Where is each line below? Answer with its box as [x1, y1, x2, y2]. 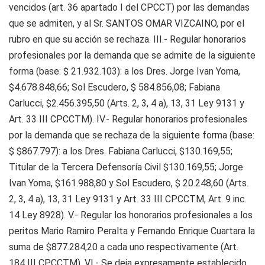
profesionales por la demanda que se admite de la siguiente [9, 50, 256, 61]
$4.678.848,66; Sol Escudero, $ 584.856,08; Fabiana [9, 82, 220, 93]
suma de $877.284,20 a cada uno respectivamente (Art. [9, 241, 238, 253]
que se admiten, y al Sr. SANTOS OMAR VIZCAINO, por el [9, 18, 244, 29]
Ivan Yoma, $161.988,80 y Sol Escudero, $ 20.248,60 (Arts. [9, 177, 248, 189]
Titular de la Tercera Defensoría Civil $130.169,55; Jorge [9, 161, 243, 173]
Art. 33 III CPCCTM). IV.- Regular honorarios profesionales [9, 114, 247, 125]
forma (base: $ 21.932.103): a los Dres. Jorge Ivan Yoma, [9, 66, 240, 77]
